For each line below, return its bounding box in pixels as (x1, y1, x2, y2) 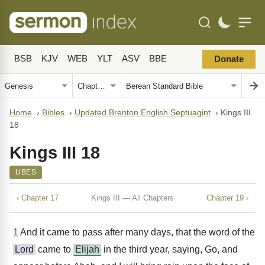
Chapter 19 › (206, 193, 248, 202)
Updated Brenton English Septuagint (75, 108, 211, 117)
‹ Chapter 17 (17, 193, 59, 202)
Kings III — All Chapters (91, 193, 174, 202)
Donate (214, 54, 244, 64)
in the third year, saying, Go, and (101, 244, 238, 254)
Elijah (75, 244, 99, 254)
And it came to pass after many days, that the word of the (18, 227, 255, 237)
